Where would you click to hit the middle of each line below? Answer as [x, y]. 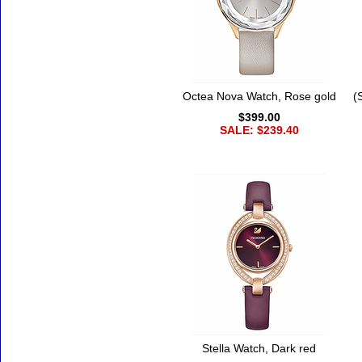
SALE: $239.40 [259, 130]
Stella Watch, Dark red [259, 349]
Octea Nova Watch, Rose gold [259, 97]
